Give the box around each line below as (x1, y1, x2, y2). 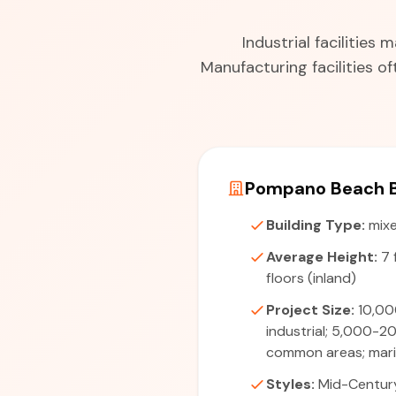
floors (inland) (266, 269, 356, 287)
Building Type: (266, 216, 365, 234)
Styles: (266, 375, 315, 393)
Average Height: (266, 247, 377, 266)
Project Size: (266, 301, 354, 319)
